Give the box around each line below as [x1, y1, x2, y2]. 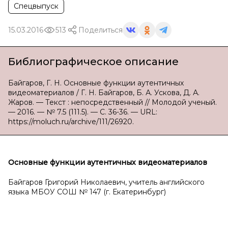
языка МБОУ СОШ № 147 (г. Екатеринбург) [8, 187, 166, 196]
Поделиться [78, 25, 123, 35]
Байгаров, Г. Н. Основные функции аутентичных [8, 78, 184, 88]
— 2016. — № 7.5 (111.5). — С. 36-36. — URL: [8, 107, 157, 117]
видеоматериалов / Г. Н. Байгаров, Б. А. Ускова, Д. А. [8, 88, 199, 97]
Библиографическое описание [8, 55, 179, 68]
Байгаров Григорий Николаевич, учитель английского [8, 178, 205, 187]
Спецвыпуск [14, 2, 59, 11]
